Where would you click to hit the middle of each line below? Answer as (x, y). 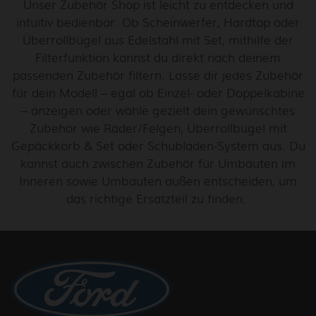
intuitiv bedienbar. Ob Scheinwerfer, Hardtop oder (158, 22)
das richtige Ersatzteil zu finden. (158, 198)
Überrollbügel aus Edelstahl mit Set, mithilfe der (158, 39)
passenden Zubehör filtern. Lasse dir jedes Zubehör (158, 74)
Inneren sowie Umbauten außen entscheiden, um (158, 180)
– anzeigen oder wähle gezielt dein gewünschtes (158, 110)
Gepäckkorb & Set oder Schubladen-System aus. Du (158, 145)
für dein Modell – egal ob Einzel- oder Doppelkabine (158, 92)
